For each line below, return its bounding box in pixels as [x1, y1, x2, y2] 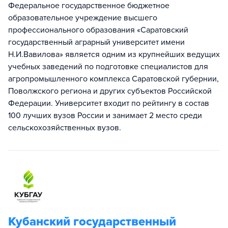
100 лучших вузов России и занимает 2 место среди [8, 110, 202, 121]
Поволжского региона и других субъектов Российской [8, 86, 212, 96]
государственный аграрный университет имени [8, 37, 185, 47]
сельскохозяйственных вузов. [8, 123, 121, 133]
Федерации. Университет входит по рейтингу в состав [8, 98, 209, 108]
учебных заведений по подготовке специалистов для [8, 62, 208, 72]
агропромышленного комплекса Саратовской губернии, [8, 74, 219, 84]
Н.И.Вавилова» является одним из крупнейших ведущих [8, 49, 220, 60]
